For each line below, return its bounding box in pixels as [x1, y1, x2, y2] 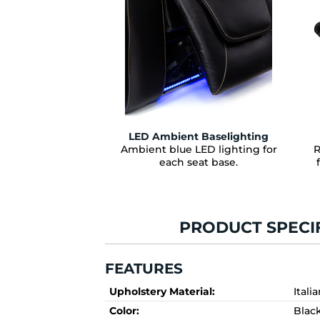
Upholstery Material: [109, 284, 215, 298]
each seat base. [159, 155, 238, 169]
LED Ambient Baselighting [129, 129, 269, 143]
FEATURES [104, 259, 183, 277]
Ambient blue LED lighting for [120, 142, 277, 156]
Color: [109, 304, 139, 317]
